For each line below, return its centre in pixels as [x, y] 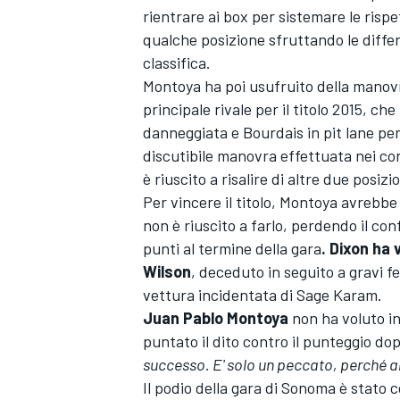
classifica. [177, 63]
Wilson [167, 272]
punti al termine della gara [232, 249]
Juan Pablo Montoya [216, 318]
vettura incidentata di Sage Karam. [262, 295]
